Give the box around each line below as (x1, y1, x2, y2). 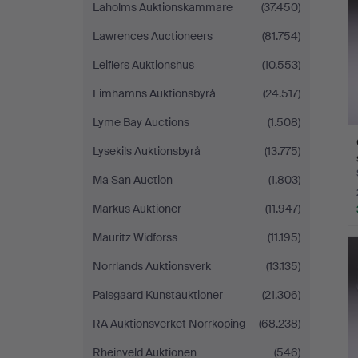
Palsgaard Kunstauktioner (93, 288, 223, 302)
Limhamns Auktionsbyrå (93, 86, 216, 101)
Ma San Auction (93, 173, 173, 187)
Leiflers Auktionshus (93, 58, 194, 72)
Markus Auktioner (93, 201, 181, 216)
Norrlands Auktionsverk (93, 259, 211, 273)
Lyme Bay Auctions (93, 115, 189, 129)
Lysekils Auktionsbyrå (93, 144, 201, 158)
